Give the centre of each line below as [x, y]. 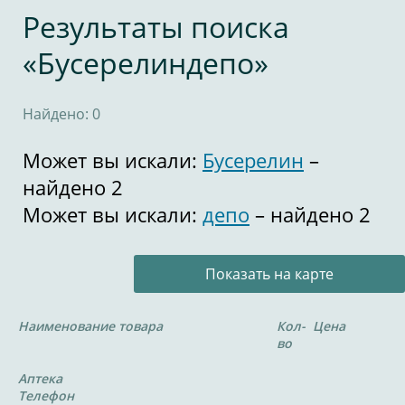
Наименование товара [90, 326]
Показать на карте [269, 274]
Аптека [40, 378]
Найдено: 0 [61, 114]
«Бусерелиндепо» [146, 63]
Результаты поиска [156, 27]
